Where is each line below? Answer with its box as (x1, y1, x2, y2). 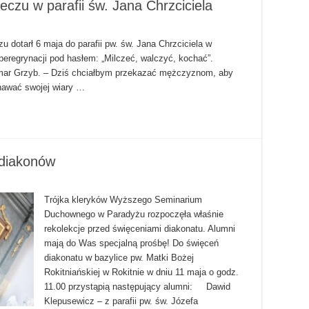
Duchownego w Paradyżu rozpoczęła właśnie (44, 209, 223, 220)
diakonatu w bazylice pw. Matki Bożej (44, 252, 194, 263)
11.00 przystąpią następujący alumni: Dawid (44, 281, 230, 292)
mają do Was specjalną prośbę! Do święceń (44, 238, 219, 249)
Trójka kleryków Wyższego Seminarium (44, 195, 202, 206)
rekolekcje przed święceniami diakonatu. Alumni (44, 223, 235, 235)
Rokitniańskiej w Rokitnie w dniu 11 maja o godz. (44, 267, 239, 278)
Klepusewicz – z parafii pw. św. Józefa (44, 296, 198, 307)
